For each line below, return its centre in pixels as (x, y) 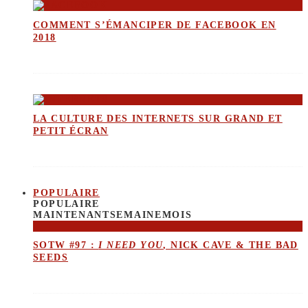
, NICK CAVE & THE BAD (231, 245)
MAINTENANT (71, 214)
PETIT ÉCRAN (71, 131)
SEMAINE (136, 214)
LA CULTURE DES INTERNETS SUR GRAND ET (158, 119)
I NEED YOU (131, 245)
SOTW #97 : (66, 245)
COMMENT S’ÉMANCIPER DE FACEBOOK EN (155, 25)
